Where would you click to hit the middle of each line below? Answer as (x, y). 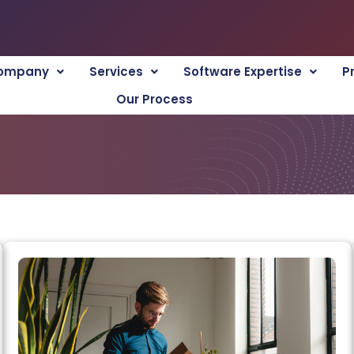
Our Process (154, 100)
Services (116, 72)
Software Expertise (242, 72)
